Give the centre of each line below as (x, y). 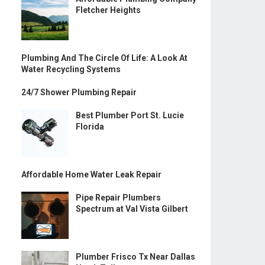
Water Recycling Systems (71, 69)
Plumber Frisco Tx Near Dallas (135, 257)
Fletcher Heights (108, 10)
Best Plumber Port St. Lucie (130, 115)
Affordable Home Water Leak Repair (91, 174)
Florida (90, 127)
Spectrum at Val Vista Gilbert (132, 209)
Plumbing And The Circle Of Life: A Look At (104, 58)
